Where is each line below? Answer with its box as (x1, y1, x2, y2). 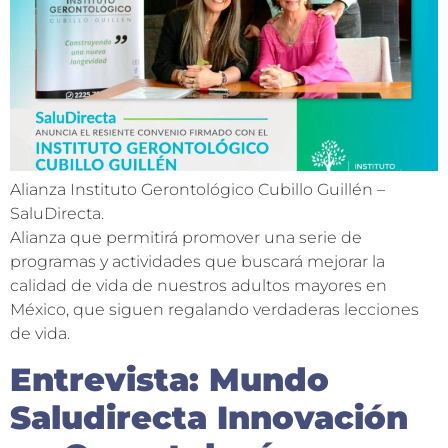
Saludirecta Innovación (10, 397, 408, 437)
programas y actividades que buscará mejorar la (10, 252, 385, 272)
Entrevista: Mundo (10, 359, 329, 399)
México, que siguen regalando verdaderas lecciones (10, 300, 419, 320)
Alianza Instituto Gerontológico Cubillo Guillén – (10, 180, 385, 200)
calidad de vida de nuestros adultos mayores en (10, 276, 387, 296)
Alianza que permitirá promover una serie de (10, 228, 362, 248)
